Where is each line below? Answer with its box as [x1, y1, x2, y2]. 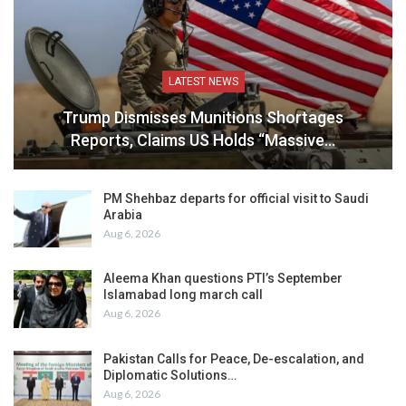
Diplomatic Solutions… [103, 367, 237, 382]
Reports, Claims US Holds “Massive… [71, 130, 335, 150]
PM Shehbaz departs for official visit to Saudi [103, 190, 369, 206]
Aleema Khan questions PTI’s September [103, 271, 343, 286]
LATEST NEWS [168, 74, 238, 88]
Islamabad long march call [103, 287, 263, 303]
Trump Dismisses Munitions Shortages [63, 107, 343, 127]
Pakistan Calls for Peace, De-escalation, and [103, 351, 364, 366]
